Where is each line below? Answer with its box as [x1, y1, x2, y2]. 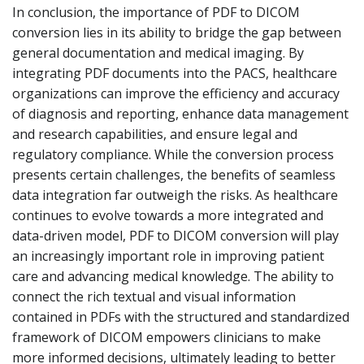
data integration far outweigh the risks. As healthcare [12, 186, 338, 204]
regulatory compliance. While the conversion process [12, 145, 334, 163]
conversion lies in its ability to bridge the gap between [12, 24, 341, 41]
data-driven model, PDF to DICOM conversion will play [12, 227, 339, 245]
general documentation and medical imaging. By [12, 44, 304, 62]
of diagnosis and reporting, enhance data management [12, 105, 349, 123]
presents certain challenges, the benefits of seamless [12, 166, 336, 184]
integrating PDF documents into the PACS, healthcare [12, 64, 337, 82]
